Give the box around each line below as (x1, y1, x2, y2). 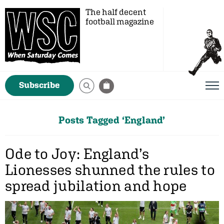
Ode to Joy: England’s (5, 145, 149, 162)
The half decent (85, 7, 146, 17)
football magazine (85, 16, 154, 26)
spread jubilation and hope (5, 177, 187, 194)
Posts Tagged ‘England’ (58, 114, 165, 125)
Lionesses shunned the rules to (5, 161, 215, 178)
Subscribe (19, 80, 60, 90)
